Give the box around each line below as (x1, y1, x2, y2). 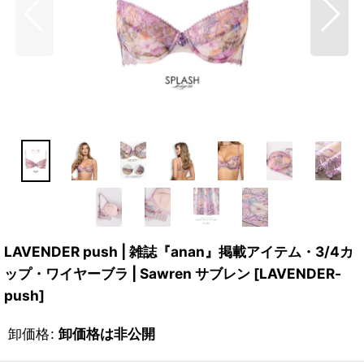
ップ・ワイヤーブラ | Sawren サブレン (4, 265, 250, 283)
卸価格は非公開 (58, 325, 155, 343)
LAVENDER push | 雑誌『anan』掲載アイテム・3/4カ (4, 243, 353, 261)
